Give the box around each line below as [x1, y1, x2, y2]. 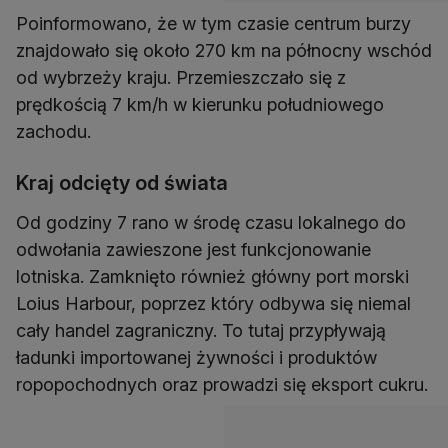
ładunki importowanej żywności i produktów [16, 347, 377, 369]
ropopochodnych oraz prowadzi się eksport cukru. [16, 374, 428, 396]
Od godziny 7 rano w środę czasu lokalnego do [16, 212, 406, 234]
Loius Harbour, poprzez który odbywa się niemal [16, 293, 411, 315]
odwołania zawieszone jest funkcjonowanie [16, 239, 371, 261]
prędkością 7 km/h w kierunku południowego [16, 94, 384, 116]
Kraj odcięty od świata [16, 171, 228, 196]
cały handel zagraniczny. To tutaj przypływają [16, 320, 386, 342]
